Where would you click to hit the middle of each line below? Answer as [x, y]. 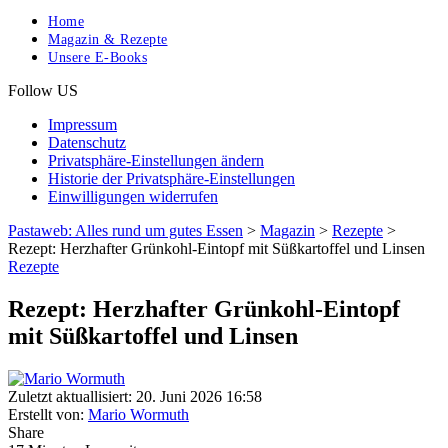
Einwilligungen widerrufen [133, 197]
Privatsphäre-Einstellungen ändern [156, 161]
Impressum [82, 125]
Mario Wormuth [138, 415]
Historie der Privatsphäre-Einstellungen [171, 179]
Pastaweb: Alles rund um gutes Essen [125, 231]
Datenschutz [87, 143]
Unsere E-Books [97, 58]
